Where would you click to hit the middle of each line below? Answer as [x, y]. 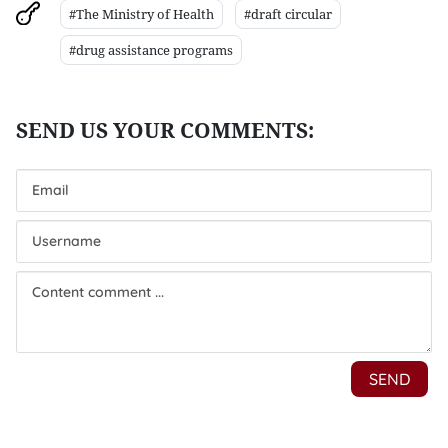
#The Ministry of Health [141, 14]
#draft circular [288, 14]
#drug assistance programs [151, 50]
